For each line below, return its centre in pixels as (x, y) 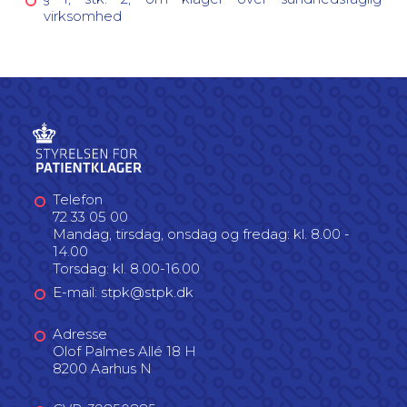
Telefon (78, 199)
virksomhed (83, 15)
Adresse (80, 333)
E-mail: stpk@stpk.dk (123, 292)
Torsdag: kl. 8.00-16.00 (126, 268)
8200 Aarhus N (102, 368)
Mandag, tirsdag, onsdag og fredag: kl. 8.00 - (201, 233)
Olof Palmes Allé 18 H (124, 351)
